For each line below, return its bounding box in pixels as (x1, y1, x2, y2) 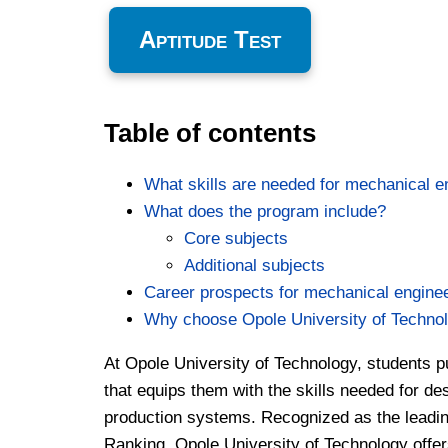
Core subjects (184, 228, 288, 248)
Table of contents (104, 117, 316, 148)
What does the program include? (144, 201, 386, 221)
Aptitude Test (139, 25, 281, 53)
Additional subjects (184, 255, 325, 275)
